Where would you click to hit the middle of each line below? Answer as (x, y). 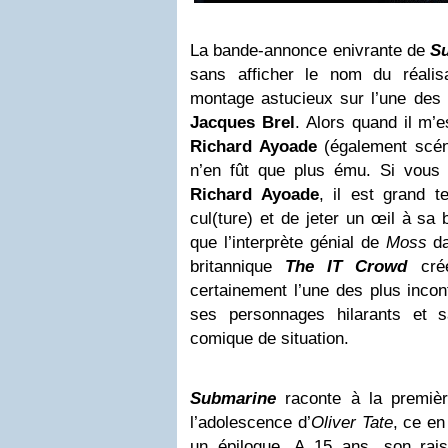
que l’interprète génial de (288, 243)
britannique (238, 267)
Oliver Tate (351, 423)
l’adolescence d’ (250, 423)
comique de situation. (269, 339)
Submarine (233, 399)
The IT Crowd (346, 267)
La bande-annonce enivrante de (310, 51)
